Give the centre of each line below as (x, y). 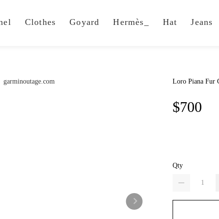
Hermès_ (131, 22)
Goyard (85, 22)
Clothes (40, 22)
